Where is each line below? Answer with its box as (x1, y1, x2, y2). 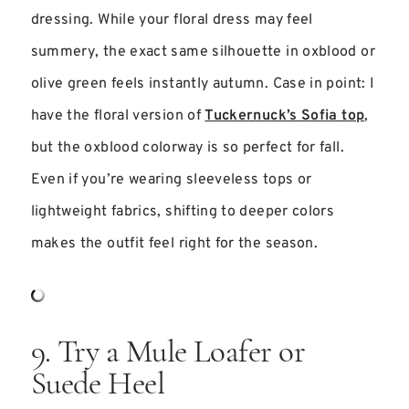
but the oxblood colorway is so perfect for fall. (30, 139, 344, 157)
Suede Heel (30, 370, 165, 402)
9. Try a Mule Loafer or (30, 338, 306, 370)
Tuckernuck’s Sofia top (204, 107, 365, 125)
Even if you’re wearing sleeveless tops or (30, 171, 312, 189)
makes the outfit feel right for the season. (30, 235, 319, 253)
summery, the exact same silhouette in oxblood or (30, 43, 375, 61)
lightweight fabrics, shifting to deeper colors (30, 203, 335, 221)
